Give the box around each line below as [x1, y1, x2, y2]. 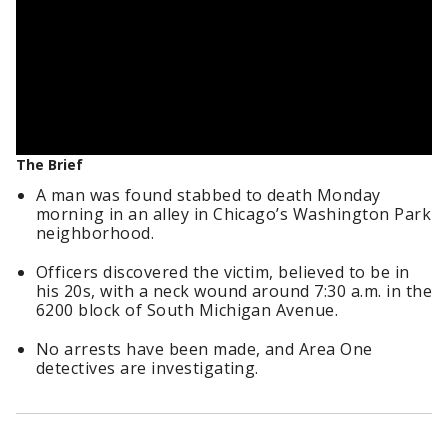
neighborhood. [36, 222, 155, 244]
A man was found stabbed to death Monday [36, 184, 381, 206]
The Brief [16, 155, 83, 174]
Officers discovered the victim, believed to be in [36, 261, 410, 283]
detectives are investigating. [36, 357, 259, 379]
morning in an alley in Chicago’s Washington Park [36, 203, 432, 225]
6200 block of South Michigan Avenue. [36, 299, 339, 321]
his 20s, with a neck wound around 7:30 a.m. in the [36, 280, 433, 302]
